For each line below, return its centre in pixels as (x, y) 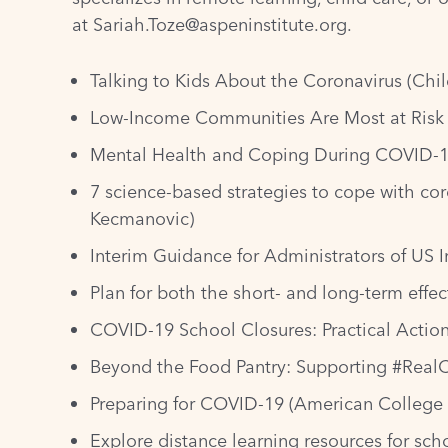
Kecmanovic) (142, 218)
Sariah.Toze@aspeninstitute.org (220, 24)
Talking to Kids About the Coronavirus (246, 80)
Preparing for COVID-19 (187, 403)
